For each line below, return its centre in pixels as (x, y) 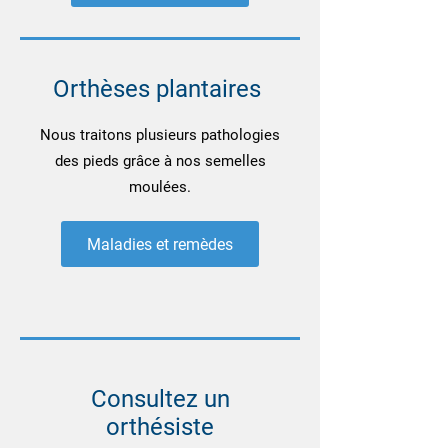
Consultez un (160, 399)
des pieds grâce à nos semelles (160, 161)
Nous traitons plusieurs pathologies (160, 135)
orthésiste (160, 427)
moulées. (160, 187)
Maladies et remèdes (160, 244)
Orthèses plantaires (160, 89)
